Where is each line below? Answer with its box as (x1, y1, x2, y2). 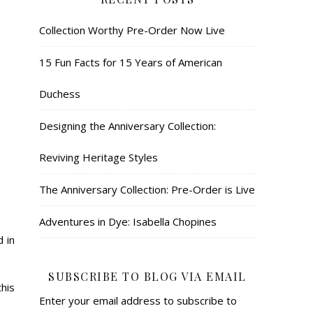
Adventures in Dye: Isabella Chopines (39, 214, 217, 228)
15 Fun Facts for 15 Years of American (39, 54, 222, 69)
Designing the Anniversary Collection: (39, 118, 216, 133)
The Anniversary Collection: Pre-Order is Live (39, 182, 255, 196)
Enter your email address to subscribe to (39, 293, 237, 307)
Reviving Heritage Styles (39, 150, 158, 164)
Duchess (39, 86, 80, 101)
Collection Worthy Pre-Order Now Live (39, 22, 225, 37)
